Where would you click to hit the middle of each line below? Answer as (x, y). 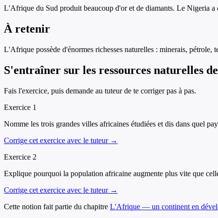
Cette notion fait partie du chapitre (56, 207)
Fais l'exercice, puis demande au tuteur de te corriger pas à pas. (100, 91)
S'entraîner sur (43, 70)
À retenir (27, 29)
